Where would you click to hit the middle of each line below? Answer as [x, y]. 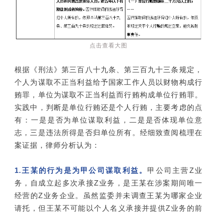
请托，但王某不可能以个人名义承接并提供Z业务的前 [108, 208]
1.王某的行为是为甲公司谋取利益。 [81, 170]
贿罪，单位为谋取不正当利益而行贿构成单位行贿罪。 [108, 94]
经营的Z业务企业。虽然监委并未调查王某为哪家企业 [108, 195]
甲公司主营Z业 [175, 170]
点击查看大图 [108, 45]
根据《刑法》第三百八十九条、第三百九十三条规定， [108, 69]
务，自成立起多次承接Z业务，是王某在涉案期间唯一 [108, 183]
